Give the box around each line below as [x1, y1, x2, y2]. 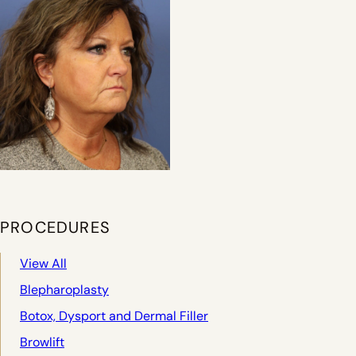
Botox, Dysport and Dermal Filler [20, 308, 208, 324]
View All [20, 256, 67, 272]
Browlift [20, 335, 64, 350]
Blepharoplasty [20, 282, 109, 298]
